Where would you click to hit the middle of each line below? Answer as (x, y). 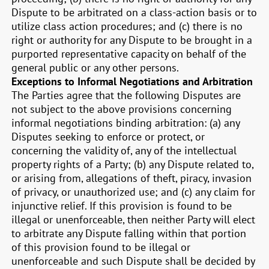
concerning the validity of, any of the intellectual (124, 150)
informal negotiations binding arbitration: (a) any (126, 123)
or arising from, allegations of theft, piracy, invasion (132, 178)
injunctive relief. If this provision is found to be (122, 206)
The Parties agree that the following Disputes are (126, 95)
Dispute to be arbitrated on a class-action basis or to (134, 12)
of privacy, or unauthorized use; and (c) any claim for (134, 192)
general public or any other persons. (95, 68)
